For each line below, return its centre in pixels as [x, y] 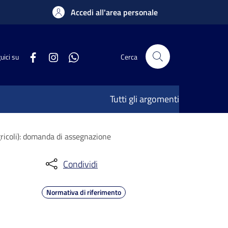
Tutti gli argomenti [145, 99]
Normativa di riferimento [84, 192]
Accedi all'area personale [114, 12]
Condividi [80, 164]
